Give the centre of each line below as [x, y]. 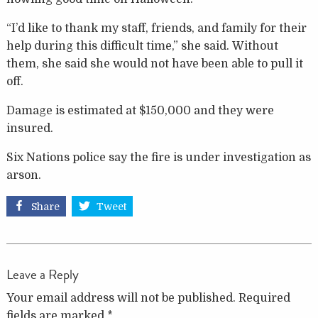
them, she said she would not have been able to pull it [154, 64]
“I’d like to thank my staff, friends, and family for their [156, 29]
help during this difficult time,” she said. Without [142, 46]
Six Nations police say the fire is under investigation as [158, 158]
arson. [23, 176]
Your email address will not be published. [121, 298]
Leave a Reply [42, 274]
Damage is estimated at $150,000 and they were [140, 111]
